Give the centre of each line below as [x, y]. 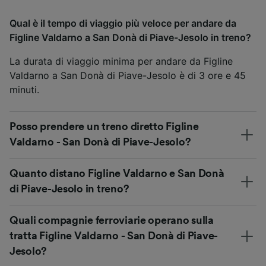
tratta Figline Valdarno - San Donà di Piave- [114, 236]
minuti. [24, 90]
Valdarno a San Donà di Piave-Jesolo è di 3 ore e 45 [128, 76]
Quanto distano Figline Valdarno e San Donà [117, 174]
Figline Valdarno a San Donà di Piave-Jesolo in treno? [130, 38]
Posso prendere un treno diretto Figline [104, 127]
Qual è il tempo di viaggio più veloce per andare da [123, 23]
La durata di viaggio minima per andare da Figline [121, 61]
